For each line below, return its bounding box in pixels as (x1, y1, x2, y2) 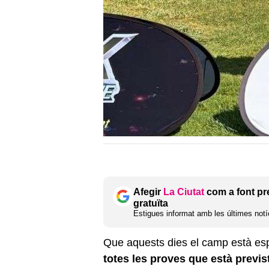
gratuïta (133, 198, 168, 208)
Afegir (133, 186, 163, 197)
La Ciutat (163, 186, 204, 197)
